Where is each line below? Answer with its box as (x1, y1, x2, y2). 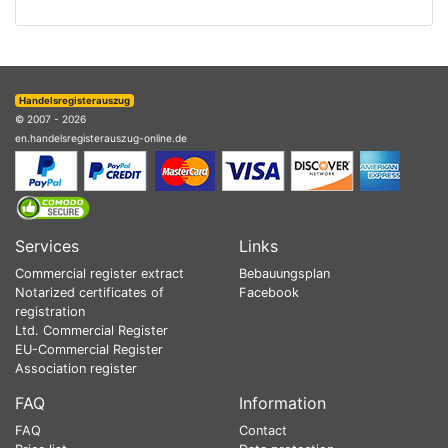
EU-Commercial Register (15, 342, 163, 357)
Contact (239, 423, 287, 438)
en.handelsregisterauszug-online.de (15, 132, 187, 144)
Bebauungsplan (239, 266, 330, 281)
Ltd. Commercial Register (15, 323, 168, 338)
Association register (15, 361, 137, 376)
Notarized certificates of (15, 285, 164, 300)
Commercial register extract (15, 266, 184, 281)
